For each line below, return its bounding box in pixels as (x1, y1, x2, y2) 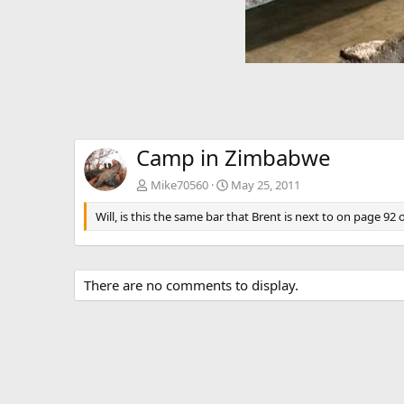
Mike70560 (151, 177, 208, 194)
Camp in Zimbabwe (136, 142, 331, 173)
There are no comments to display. (84, 276, 298, 295)
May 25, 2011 (231, 177, 300, 194)
